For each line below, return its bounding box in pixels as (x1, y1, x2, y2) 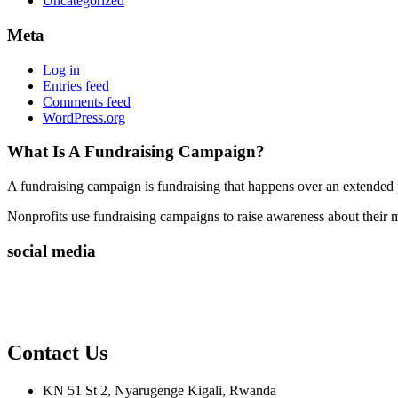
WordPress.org (43, 109, 125, 125)
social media (7, 241, 96, 260)
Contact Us (7, 341, 107, 365)
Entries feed (43, 77, 109, 93)
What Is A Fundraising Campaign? (7, 142, 265, 162)
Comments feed (43, 93, 131, 109)
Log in (43, 61, 80, 77)
